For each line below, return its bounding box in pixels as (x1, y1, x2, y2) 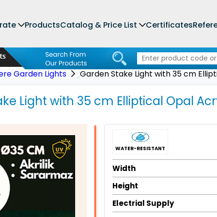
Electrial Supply (112, 198, 174, 208)
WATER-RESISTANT (115, 145, 165, 152)
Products (25, 19, 60, 31)
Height (112, 181, 138, 191)
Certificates (146, 19, 193, 31)
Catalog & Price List (60, 19, 137, 31)
